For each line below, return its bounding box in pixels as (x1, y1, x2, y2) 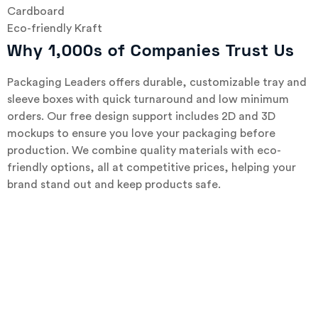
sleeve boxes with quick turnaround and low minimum (7, 94, 289, 106)
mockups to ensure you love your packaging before (7, 128, 275, 140)
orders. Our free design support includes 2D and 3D (7, 111, 275, 123)
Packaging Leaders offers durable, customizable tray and (7, 77, 307, 89)
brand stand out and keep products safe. (7, 179, 221, 191)
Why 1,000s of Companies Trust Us (7, 45, 300, 60)
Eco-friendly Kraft (7, 23, 102, 35)
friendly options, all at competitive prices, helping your (7, 162, 296, 174)
